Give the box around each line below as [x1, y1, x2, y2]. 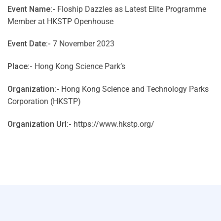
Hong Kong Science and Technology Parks [61, 84, 209, 94]
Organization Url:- [7, 119, 74, 129]
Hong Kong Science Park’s [33, 62, 125, 72]
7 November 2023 [51, 39, 114, 49]
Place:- [7, 62, 33, 72]
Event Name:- [7, 4, 55, 14]
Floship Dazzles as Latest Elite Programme [55, 4, 206, 14]
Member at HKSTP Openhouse [7, 16, 113, 26]
